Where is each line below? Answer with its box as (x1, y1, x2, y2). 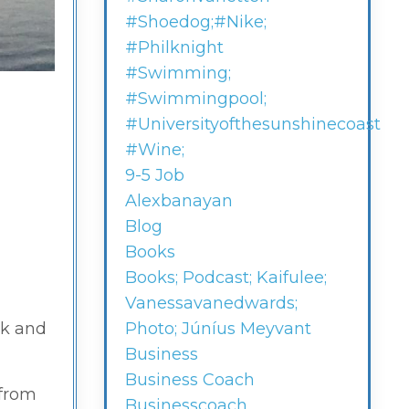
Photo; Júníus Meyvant (124, 319, 311, 340)
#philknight (124, 37, 224, 58)
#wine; (124, 140, 184, 161)
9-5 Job (124, 165, 184, 186)
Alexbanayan (124, 191, 233, 212)
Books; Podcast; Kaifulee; (124, 267, 327, 288)
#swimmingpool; (124, 89, 267, 110)
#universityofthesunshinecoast (124, 114, 381, 135)
